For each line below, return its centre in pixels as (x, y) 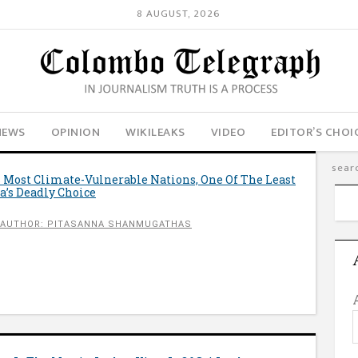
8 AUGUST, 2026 (179, 14)
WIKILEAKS (155, 132)
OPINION (76, 132)
